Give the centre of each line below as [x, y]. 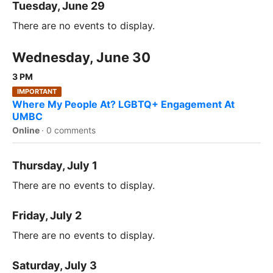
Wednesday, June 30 [81, 58]
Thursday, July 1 [55, 166]
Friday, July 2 [47, 216]
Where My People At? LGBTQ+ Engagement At [123, 105]
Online [27, 130]
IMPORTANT [37, 92]
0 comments [71, 130]
